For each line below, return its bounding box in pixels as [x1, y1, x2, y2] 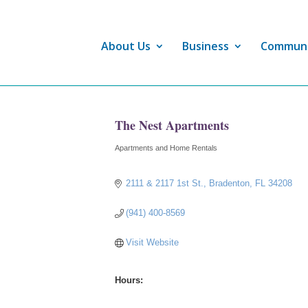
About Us [101, 38, 151, 54]
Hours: [115, 275, 143, 285]
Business [182, 38, 230, 54]
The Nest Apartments [115, 116, 229, 134]
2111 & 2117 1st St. [126, 178, 204, 188]
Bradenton [209, 178, 250, 188]
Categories [114, 148, 179, 162]
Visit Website [126, 237, 179, 247]
